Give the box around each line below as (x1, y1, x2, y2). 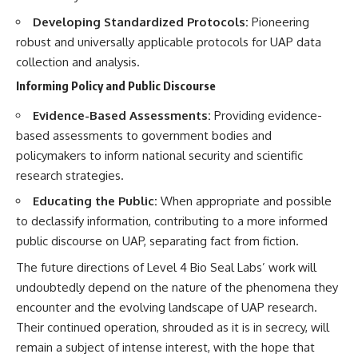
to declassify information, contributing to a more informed (16, 213, 328, 229)
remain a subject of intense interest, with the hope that (16, 339, 315, 355)
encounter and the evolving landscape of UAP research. (16, 299, 317, 315)
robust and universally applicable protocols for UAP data (16, 34, 321, 50)
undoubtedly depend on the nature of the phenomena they (16, 279, 338, 295)
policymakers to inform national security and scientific (16, 147, 303, 163)
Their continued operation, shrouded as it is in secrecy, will (16, 319, 329, 335)
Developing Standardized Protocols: (33, 14, 249, 30)
